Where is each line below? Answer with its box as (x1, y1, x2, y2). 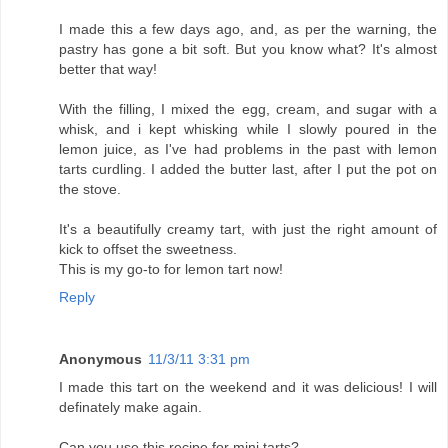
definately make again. (59, 399, 202, 416)
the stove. (59, 181, 121, 198)
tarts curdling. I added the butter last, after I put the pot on (59, 161, 437, 178)
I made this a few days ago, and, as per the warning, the (59, 21, 437, 38)
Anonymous (59, 351, 142, 368)
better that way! (59, 61, 157, 78)
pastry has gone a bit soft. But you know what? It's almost (59, 41, 437, 58)
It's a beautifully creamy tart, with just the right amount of (59, 221, 437, 238)
